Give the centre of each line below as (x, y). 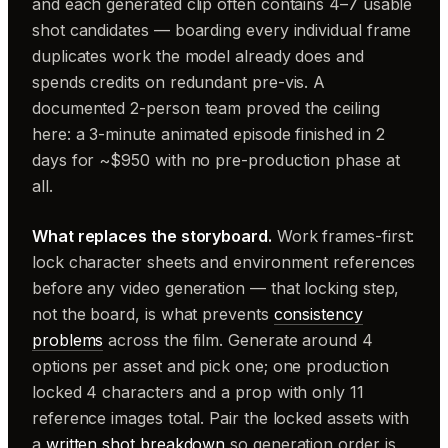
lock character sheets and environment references (224, 262)
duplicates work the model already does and (198, 56)
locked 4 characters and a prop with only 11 (198, 392)
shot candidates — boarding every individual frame (222, 30)
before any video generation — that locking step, (216, 288)
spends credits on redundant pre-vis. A (179, 82)
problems (68, 340)
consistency (318, 314)
